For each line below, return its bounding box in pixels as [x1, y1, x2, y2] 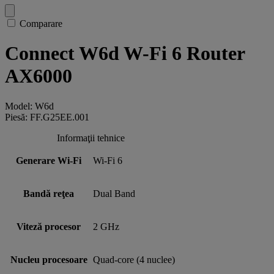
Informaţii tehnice [57, 132, 125, 143]
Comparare [20, 18, 62, 29]
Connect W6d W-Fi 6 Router [5, 42, 245, 65]
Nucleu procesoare [10, 254, 87, 265]
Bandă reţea [23, 188, 74, 199]
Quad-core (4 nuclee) [93, 254, 175, 265]
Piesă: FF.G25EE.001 [5, 111, 89, 122]
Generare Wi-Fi [16, 155, 81, 166]
